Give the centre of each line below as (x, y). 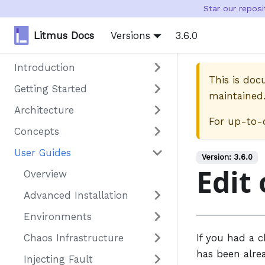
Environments (58, 216)
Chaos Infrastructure (74, 238)
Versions (131, 35)
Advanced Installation (76, 195)
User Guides (43, 153)
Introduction (45, 67)
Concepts (37, 131)
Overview (45, 174)
